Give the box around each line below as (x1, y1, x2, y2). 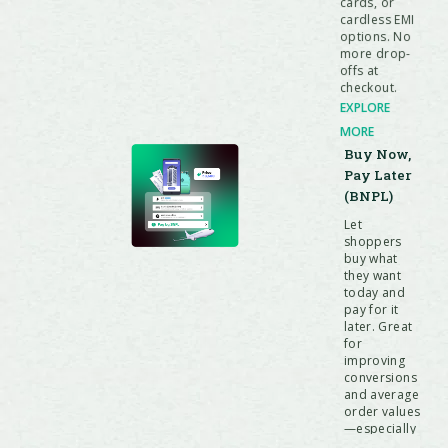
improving (343, 352, 405, 370)
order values (343, 403, 420, 421)
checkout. (339, 79, 397, 97)
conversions (343, 369, 417, 387)
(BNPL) (343, 187, 393, 206)
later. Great (343, 318, 412, 336)
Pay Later (343, 166, 412, 185)
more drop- (339, 45, 411, 63)
